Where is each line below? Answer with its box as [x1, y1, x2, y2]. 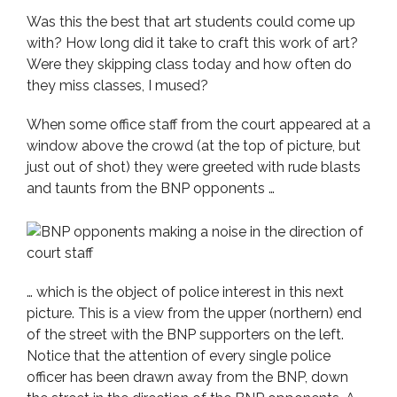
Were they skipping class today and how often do [27, 56, 352, 73]
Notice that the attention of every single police [27, 347, 331, 364]
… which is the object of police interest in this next [27, 284, 344, 300]
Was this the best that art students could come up [27, 13, 355, 30]
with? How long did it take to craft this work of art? [27, 35, 358, 51]
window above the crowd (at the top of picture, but [27, 137, 361, 154]
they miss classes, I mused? [27, 77, 208, 94]
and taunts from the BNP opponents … [27, 180, 275, 197]
